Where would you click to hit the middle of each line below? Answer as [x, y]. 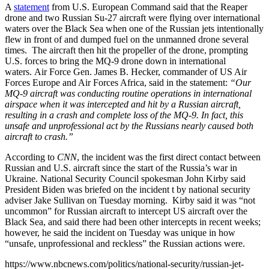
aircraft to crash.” [39, 136]
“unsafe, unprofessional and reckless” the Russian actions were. [125, 243]
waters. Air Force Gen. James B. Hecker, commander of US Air [126, 71]
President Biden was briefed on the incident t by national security [128, 189]
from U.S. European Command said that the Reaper [148, 7]
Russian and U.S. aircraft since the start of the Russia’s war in [121, 168]
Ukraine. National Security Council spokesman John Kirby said [125, 178]
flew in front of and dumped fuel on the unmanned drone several [127, 39]
